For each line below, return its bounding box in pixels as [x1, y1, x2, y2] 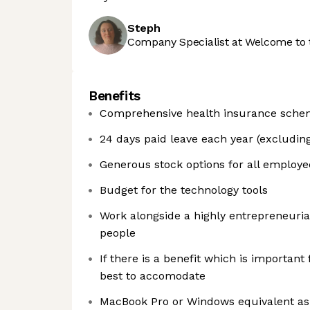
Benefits [89, 88, 140, 104]
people [100, 226, 136, 239]
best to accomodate [100, 269, 206, 282]
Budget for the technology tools [100, 183, 268, 197]
